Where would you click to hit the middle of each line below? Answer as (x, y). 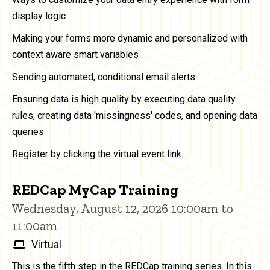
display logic (39, 16)
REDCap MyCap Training (96, 189)
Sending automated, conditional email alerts (104, 77)
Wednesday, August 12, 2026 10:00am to (123, 208)
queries (28, 131)
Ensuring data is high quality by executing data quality (124, 99)
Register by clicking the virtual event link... (99, 154)
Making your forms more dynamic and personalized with (130, 38)
